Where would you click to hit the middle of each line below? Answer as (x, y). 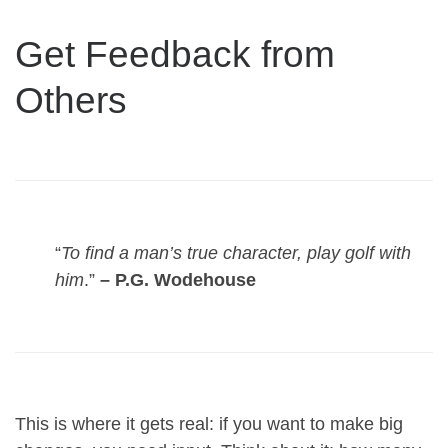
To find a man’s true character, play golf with (236, 253)
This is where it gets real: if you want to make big (209, 424)
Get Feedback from (175, 53)
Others (71, 99)
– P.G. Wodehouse (178, 280)
